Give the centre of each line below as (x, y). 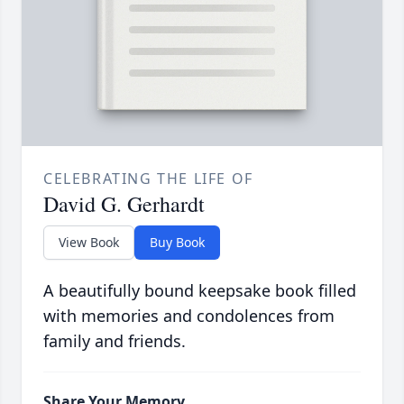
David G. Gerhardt (124, 204)
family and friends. (115, 341)
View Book (89, 243)
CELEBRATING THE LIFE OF (148, 179)
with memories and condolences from (189, 316)
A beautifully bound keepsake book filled (200, 291)
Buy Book (177, 243)
